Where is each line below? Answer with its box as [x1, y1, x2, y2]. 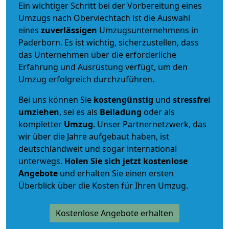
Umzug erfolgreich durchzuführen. [18, 73, 154, 85]
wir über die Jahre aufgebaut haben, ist [18, 130, 169, 142]
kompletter [18, 118, 64, 130]
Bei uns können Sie [18, 94, 94, 105]
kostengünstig [94, 94, 153, 105]
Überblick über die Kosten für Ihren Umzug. [18, 179, 188, 191]
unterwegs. [18, 155, 64, 167]
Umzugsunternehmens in [99, 24, 198, 36]
